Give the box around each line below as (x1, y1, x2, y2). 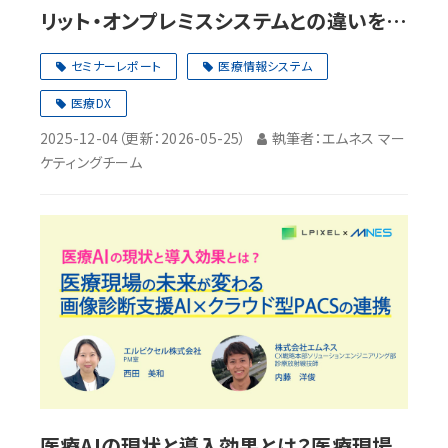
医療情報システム (218, 57, 313, 75)
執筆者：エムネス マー (271, 128, 406, 149)
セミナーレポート (71, 57, 162, 75)
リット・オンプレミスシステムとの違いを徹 (40, 6, 407, 36)
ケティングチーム (40, 152, 142, 173)
